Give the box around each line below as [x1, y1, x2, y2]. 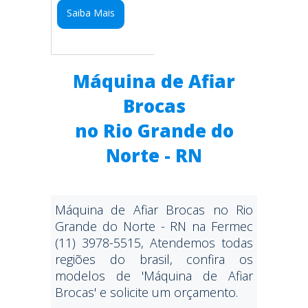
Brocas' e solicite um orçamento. [55, 284, 238, 300]
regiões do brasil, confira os [55, 251, 253, 267]
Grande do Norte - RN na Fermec [55, 218, 253, 234]
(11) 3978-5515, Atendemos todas [55, 234, 253, 251]
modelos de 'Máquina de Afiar [55, 267, 253, 284]
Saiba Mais [67, 6, 115, 20]
